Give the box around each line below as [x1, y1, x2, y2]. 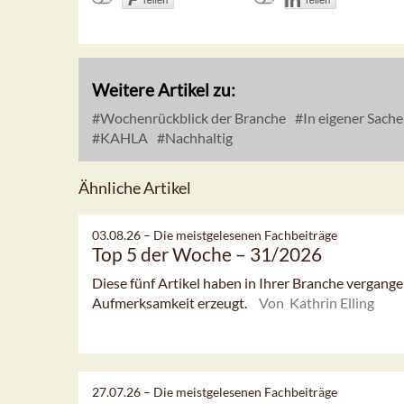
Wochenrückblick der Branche [97, 109, 286, 127]
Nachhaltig [162, 129, 233, 147]
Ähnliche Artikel [78, 178, 191, 198]
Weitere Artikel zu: [92, 79, 235, 101]
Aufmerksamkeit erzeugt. [92, 294, 250, 312]
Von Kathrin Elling [259, 294, 374, 312]
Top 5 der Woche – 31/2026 [92, 243, 322, 266]
